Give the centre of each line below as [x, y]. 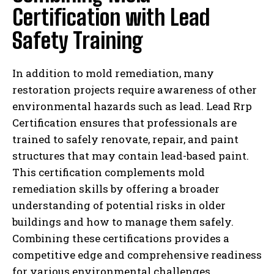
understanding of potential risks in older [119, 205]
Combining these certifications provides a [121, 238]
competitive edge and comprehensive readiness [137, 254]
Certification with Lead [111, 17]
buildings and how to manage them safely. [123, 221]
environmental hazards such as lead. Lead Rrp [132, 106]
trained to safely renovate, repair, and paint [125, 139]
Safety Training [78, 40]
